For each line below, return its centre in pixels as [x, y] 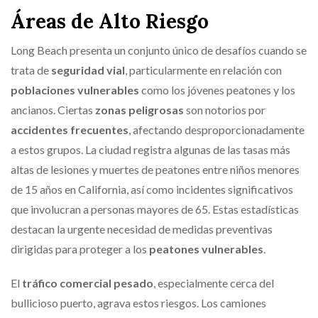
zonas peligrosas [139, 110]
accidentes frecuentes [70, 130]
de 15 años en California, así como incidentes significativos [152, 189]
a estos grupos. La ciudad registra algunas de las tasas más [150, 149]
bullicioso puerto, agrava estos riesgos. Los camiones [138, 303]
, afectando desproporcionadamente [216, 130]
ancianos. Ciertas [53, 110]
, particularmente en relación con [203, 70]
